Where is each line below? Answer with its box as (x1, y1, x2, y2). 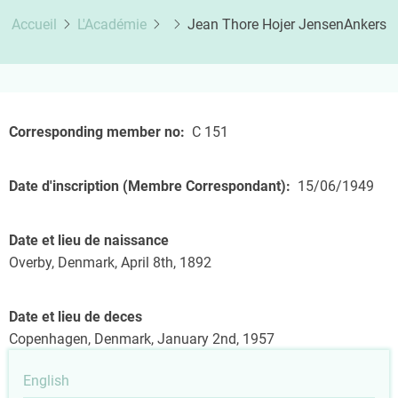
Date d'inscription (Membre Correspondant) (9, 178, 286, 195)
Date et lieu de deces (9, 308, 142, 325)
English (23, 372, 69, 389)
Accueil (12, 16, 57, 33)
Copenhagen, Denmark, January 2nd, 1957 (9, 330, 275, 347)
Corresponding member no (9, 123, 180, 140)
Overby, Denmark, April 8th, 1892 (9, 254, 211, 271)
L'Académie (77, 16, 147, 33)
